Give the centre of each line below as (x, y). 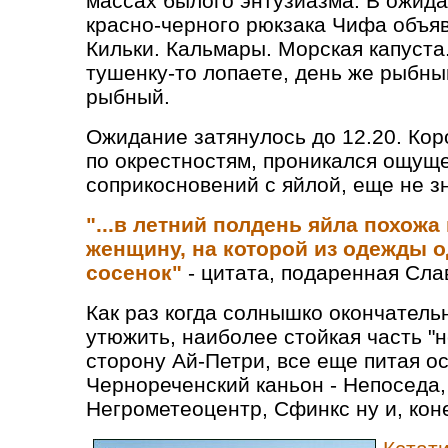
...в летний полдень (199, 224)
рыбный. (128, 96)
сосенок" (134, 272)
